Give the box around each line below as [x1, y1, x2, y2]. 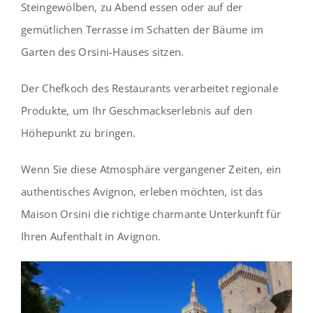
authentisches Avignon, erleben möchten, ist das [21, 184, 263, 199]
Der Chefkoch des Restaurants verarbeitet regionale [21, 81, 278, 96]
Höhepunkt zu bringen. [21, 126, 136, 140]
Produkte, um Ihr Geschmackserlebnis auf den [21, 103, 252, 118]
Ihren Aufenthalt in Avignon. [21, 229, 161, 244]
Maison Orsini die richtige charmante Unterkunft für [21, 207, 282, 221]
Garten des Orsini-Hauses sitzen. [21, 45, 184, 59]
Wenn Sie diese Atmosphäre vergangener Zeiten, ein [21, 162, 282, 177]
